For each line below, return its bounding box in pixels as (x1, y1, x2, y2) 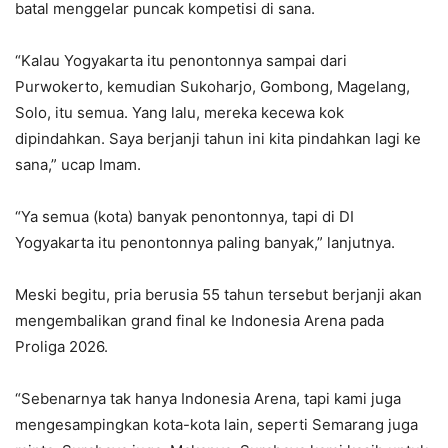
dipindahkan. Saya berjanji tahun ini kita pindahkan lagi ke (15, 128, 421, 148)
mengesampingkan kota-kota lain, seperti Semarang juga (15, 414, 418, 434)
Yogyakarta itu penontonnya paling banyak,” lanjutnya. (15, 232, 395, 252)
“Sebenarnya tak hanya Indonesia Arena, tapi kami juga (15, 388, 401, 408)
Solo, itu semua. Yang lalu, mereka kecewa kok (15, 102, 344, 122)
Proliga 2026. (15, 336, 108, 356)
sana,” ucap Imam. (15, 154, 141, 174)
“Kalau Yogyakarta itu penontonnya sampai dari (15, 50, 347, 70)
